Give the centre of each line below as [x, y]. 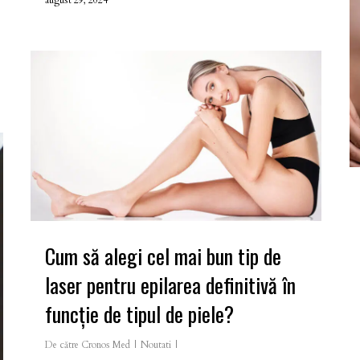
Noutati [156, 344]
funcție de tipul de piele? [139, 313]
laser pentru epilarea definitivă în [170, 284]
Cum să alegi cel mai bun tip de [163, 256]
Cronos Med [106, 344]
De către [62, 344]
